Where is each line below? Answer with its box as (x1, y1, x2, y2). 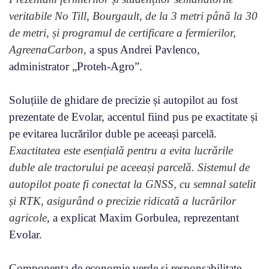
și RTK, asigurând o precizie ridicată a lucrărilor (9, 194, 236, 207)
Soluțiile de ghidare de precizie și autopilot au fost (9, 93, 238, 106)
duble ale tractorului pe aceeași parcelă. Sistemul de (9, 160, 250, 174)
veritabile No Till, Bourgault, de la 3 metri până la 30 (9, 9, 258, 22)
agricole (9, 211, 47, 224)
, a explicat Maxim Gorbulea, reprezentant (47, 211, 239, 224)
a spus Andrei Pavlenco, (86, 43, 200, 56)
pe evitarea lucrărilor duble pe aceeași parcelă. (9, 127, 217, 140)
